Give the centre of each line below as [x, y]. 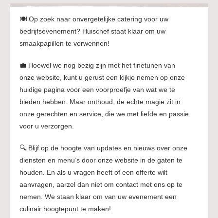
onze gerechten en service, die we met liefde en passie [104, 114]
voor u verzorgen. [47, 126]
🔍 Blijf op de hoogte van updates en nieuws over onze [103, 148]
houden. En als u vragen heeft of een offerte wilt [93, 173]
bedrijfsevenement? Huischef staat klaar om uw [92, 31]
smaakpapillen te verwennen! [64, 44]
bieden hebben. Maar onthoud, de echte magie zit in [100, 102]
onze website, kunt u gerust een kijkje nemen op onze [102, 78]
